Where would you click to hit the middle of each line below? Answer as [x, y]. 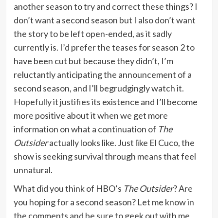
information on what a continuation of [85, 129]
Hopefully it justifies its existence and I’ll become [105, 101]
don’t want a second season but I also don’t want [104, 20]
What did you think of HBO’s [68, 188]
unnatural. [33, 170]
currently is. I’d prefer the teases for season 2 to [104, 47]
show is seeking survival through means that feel [105, 156]
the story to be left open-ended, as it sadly [92, 33]
